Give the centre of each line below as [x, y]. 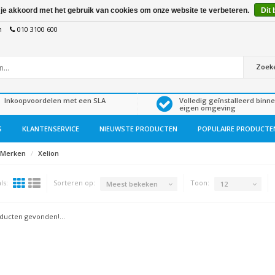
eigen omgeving [207, 108]
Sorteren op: [74, 183]
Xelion [48, 153]
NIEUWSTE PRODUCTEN [138, 129]
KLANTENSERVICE [50, 129]
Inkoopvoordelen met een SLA [55, 100]
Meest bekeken [132, 184]
